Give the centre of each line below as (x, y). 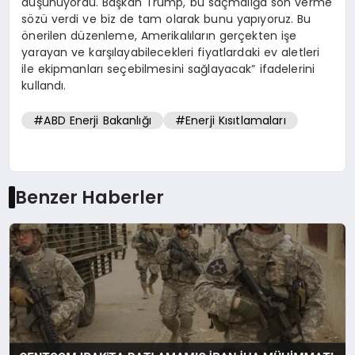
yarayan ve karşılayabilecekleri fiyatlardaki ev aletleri (171, 52)
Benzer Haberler (89, 197)
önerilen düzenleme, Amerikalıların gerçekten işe (159, 35)
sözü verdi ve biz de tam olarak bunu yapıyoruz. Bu (166, 19)
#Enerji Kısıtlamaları (230, 121)
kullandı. (44, 85)
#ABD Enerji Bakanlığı (92, 121)
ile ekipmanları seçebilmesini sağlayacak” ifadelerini (168, 69)
